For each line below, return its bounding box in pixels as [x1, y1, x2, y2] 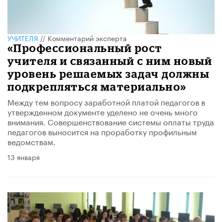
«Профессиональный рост [7, 41, 163, 54]
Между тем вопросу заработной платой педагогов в [7, 95, 205, 108]
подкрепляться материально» [7, 80, 187, 93]
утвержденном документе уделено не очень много [7, 105, 198, 117]
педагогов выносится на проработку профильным [7, 124, 197, 137]
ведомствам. [7, 134, 55, 147]
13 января [7, 151, 40, 162]
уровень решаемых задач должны [7, 67, 210, 80]
